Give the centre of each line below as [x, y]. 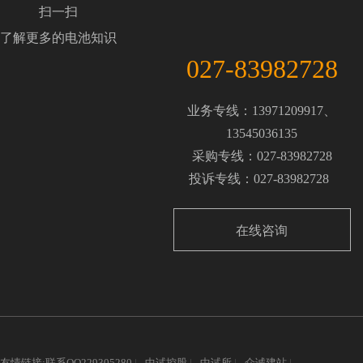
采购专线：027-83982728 [262, 156]
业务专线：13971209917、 [262, 110]
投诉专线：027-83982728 [262, 178]
